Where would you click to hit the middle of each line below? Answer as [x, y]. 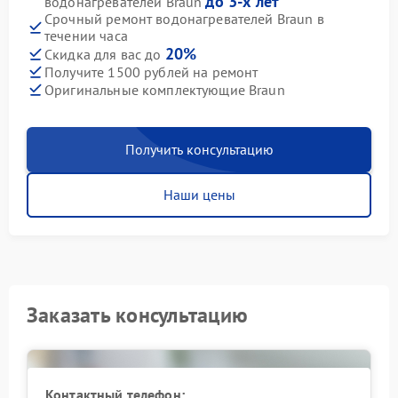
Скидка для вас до [105, 54]
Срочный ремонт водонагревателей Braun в [184, 19]
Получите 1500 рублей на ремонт [151, 72]
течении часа [86, 36]
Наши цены [199, 195]
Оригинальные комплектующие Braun [165, 89]
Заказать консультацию [138, 315]
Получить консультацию [199, 149]
